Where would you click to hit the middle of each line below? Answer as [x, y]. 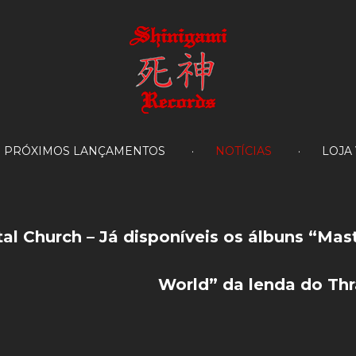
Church [52, 237]
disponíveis [171, 237]
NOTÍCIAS [244, 151]
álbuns [276, 237]
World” [188, 284]
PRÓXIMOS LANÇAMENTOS [85, 151]
